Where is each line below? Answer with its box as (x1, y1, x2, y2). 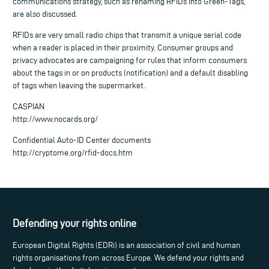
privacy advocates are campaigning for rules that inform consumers (13, 55, 247, 65)
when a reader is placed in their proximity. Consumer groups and (13, 43, 233, 52)
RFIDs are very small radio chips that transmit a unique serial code (13, 30, 241, 40)
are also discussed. (13, 9, 77, 19)
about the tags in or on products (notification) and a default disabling (13, 68, 248, 77)
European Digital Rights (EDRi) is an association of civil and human (13, 241, 240, 250)
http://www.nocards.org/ (13, 114, 98, 124)
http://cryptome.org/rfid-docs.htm (13, 148, 133, 157)
